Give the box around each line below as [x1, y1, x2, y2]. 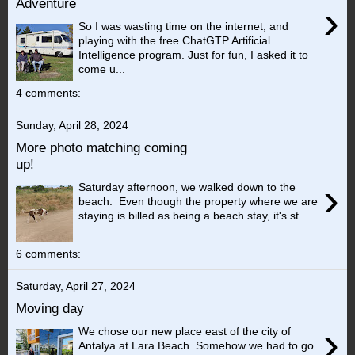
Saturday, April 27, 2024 [16, 279, 136, 292]
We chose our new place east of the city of [78, 324, 292, 338]
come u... [78, 62, 126, 75]
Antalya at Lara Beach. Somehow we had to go [78, 338, 315, 352]
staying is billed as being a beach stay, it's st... [78, 208, 309, 222]
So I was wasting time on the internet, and [78, 19, 289, 32]
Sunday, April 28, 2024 [16, 118, 128, 132]
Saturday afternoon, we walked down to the [78, 180, 296, 193]
